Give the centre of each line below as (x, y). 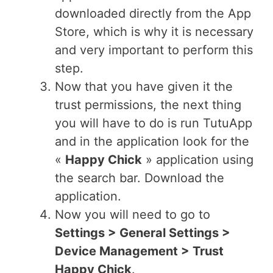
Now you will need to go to (133, 214)
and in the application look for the (152, 141)
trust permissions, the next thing (148, 105)
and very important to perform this (154, 50)
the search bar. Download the (140, 178)
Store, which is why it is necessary (154, 32)
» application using (198, 160)
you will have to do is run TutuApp (154, 123)
